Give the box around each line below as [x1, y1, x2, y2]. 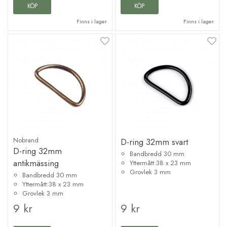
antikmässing [13, 157, 59, 170]
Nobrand [13, 135, 39, 145]
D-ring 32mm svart [120, 136, 188, 148]
